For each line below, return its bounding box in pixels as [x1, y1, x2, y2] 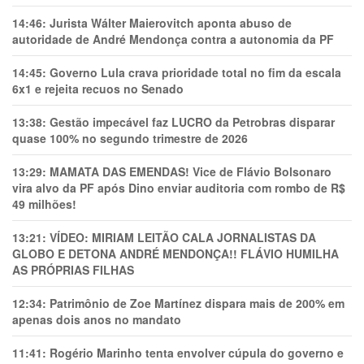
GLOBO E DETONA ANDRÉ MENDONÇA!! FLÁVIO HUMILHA [12, 245, 339, 262]
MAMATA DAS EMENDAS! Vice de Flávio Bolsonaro [50, 163, 331, 180]
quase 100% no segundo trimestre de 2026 [12, 130, 248, 146]
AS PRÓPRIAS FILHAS [12, 262, 134, 278]
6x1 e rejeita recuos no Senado [12, 80, 184, 97]
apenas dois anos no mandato [12, 311, 181, 327]
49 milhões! [12, 196, 76, 212]
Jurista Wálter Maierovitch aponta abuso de [50, 15, 292, 31]
